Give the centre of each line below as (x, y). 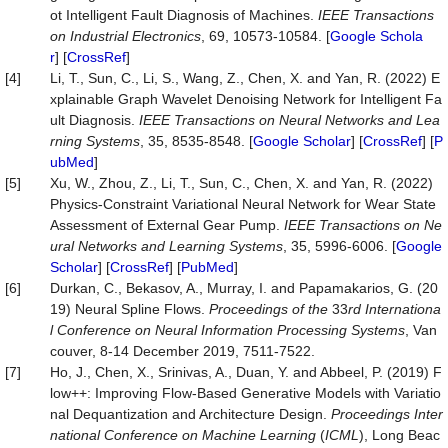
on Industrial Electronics (125, 36)
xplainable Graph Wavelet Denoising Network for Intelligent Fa (246, 99)
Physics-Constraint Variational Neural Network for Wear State (243, 204)
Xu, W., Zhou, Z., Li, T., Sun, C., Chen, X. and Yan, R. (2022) (241, 183)
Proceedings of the (270, 309)
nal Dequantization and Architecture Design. (190, 414)
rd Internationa (394, 309)
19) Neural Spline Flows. (129, 309)
